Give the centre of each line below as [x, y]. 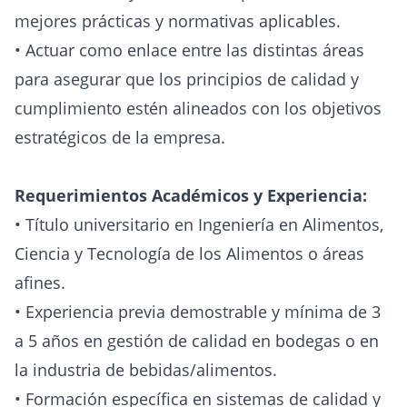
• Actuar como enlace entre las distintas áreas [189, 50]
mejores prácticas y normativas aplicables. [178, 21]
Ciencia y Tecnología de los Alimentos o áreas [189, 254]
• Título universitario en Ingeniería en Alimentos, [199, 225]
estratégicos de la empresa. [120, 138]
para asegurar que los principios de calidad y [187, 79]
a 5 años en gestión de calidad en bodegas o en [197, 341]
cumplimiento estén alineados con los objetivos [198, 109]
